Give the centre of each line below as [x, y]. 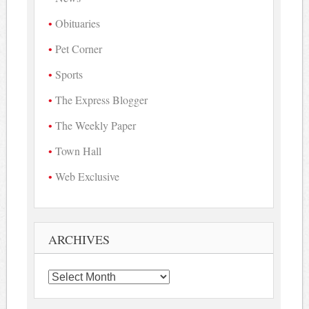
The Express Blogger [102, 99]
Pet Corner [79, 48]
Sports [69, 74]
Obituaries [78, 23]
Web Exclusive [88, 176]
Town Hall [79, 150]
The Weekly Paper [96, 125]
